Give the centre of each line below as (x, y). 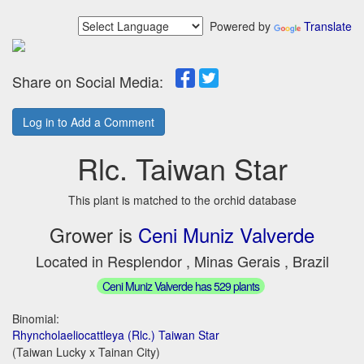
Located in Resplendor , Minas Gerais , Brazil (182, 261)
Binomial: (36, 318)
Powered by (238, 26)
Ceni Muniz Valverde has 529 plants (180, 286)
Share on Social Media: (94, 81)
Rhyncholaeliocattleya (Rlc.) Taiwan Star (116, 334)
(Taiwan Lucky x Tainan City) (86, 351)
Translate (328, 26)
